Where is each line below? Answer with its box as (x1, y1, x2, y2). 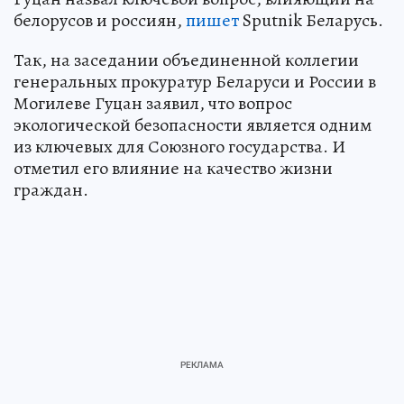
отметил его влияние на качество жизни (14, 156, 333, 181)
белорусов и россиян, (14, 8, 186, 33)
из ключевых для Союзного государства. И (14, 134, 345, 160)
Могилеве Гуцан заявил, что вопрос (14, 91, 292, 116)
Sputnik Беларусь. (239, 8, 383, 33)
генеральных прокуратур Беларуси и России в (14, 69, 376, 95)
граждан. (14, 178, 88, 203)
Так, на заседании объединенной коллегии (14, 48, 359, 73)
